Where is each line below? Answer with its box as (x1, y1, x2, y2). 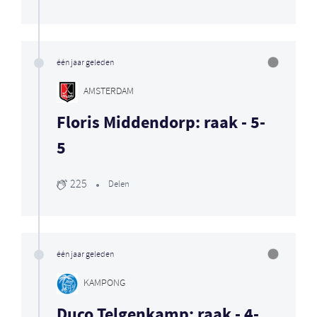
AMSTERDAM (83, 85, 134, 99)
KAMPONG (83, 277, 125, 291)
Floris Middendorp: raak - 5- (57, 111, 265, 135)
